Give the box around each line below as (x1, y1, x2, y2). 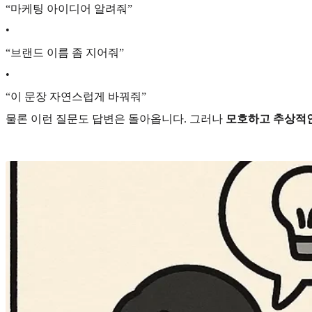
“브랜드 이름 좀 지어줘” (6, 46, 124, 58)
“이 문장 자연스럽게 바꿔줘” (6, 91, 146, 103)
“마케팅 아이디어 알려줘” (6, 2, 132, 15)
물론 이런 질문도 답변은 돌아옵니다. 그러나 (6, 112, 226, 125)
